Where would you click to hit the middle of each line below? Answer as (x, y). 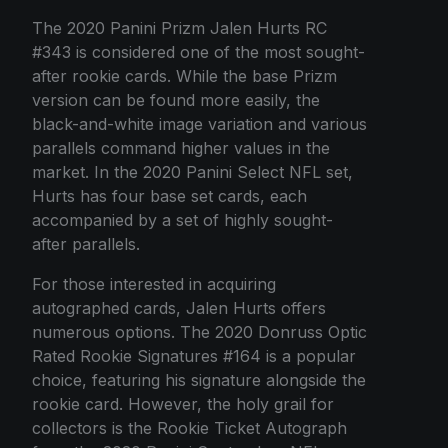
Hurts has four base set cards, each (169, 195)
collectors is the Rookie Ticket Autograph (189, 427)
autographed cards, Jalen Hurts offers (179, 307)
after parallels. (86, 243)
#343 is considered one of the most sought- (198, 51)
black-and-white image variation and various (199, 123)
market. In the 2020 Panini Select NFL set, (192, 171)
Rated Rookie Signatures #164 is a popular (194, 355)
